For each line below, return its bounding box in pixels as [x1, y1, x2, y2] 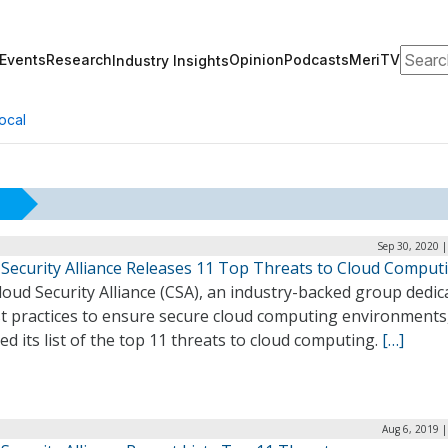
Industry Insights [112, 51, 229, 69]
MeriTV [349, 51, 400, 68]
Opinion [229, 51, 284, 68]
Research [46, 51, 112, 68]
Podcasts [284, 51, 349, 68]
